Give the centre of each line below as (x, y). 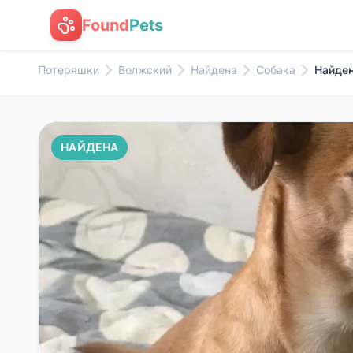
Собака (276, 70)
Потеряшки (69, 70)
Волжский (145, 70)
